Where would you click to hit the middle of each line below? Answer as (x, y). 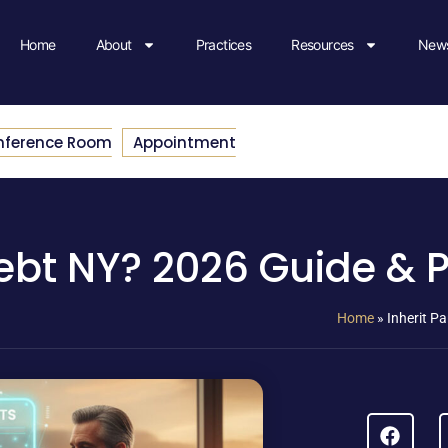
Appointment (184, 142)
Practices (223, 45)
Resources (322, 45)
